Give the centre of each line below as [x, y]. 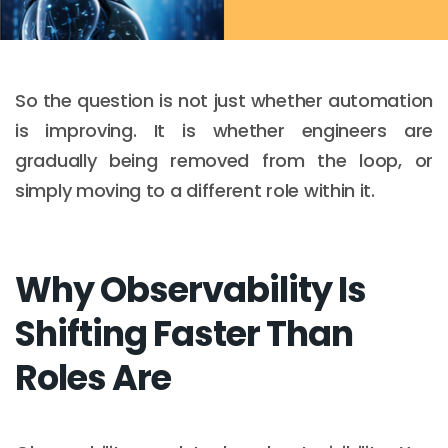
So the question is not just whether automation [224, 100]
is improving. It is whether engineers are [224, 130]
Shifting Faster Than [184, 333]
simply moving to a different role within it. [195, 190]
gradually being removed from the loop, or [224, 160]
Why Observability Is [190, 289]
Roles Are [93, 377]
